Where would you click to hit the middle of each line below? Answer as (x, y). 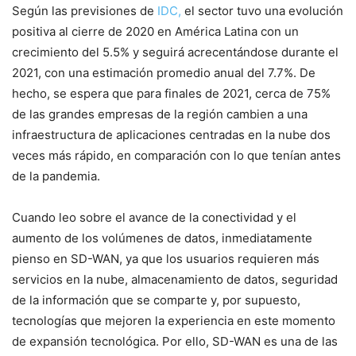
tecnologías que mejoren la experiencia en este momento (174, 321)
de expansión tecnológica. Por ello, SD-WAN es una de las (175, 341)
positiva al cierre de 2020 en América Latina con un (155, 31)
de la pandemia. (56, 176)
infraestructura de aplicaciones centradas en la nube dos (171, 135)
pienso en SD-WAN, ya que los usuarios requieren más (166, 259)
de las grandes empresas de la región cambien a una (160, 114)
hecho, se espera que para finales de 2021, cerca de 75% (171, 93)
